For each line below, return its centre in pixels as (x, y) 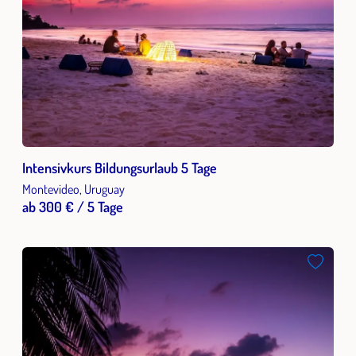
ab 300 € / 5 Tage (73, 207)
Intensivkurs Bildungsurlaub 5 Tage (120, 168)
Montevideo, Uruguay (74, 189)
